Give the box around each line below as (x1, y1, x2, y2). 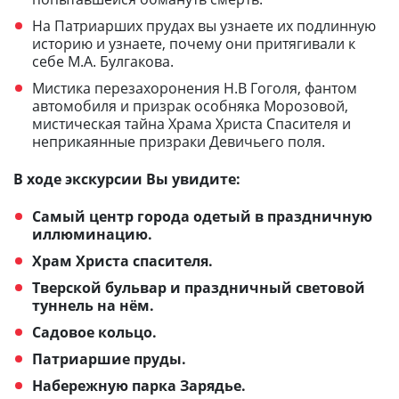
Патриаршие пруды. (32, 348, 186, 369)
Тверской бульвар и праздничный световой (32, 277, 365, 297)
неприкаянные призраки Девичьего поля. (32, 131, 325, 151)
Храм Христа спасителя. (32, 250, 213, 271)
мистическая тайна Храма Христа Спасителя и (32, 113, 351, 134)
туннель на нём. (32, 295, 154, 315)
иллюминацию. (32, 224, 152, 244)
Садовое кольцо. (32, 322, 157, 342)
